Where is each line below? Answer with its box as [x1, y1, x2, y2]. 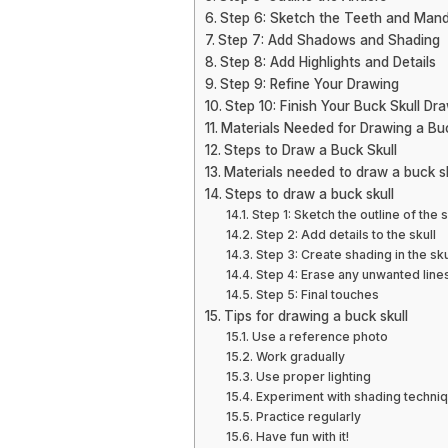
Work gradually [255, 349, 345, 364]
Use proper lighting [255, 369, 371, 384]
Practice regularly [255, 409, 361, 424]
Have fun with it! [255, 429, 349, 444]
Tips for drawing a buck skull [223, 308, 408, 324]
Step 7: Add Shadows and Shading [217, 32, 440, 48]
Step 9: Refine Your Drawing [219, 76, 399, 92]
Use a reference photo [251, 329, 388, 344]
